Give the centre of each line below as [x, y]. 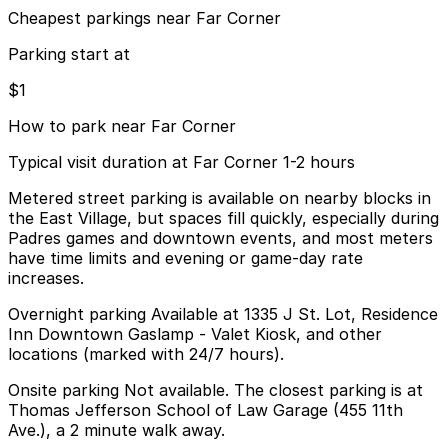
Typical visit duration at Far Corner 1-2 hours [181, 161]
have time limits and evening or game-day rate [185, 257]
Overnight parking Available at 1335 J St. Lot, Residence [223, 313]
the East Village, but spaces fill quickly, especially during [223, 217]
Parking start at [69, 53]
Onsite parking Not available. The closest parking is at [215, 389]
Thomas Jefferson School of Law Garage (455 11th [205, 409]
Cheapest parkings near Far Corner [144, 17]
